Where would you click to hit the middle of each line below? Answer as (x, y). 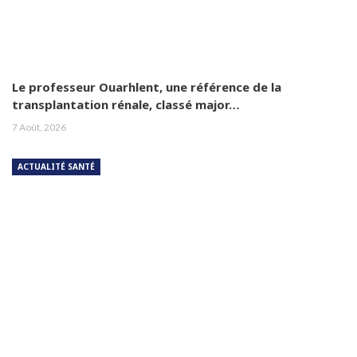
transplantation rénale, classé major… (126, 104)
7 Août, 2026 (39, 127)
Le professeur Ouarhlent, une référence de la (147, 87)
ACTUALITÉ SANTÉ (56, 167)
